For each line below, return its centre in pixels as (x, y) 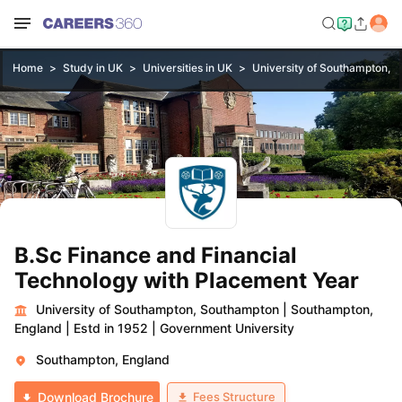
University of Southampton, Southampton (157, 309)
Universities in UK (187, 68)
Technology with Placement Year (187, 280)
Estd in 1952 (111, 328)
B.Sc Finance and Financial (156, 255)
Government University (227, 328)
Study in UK (92, 68)
